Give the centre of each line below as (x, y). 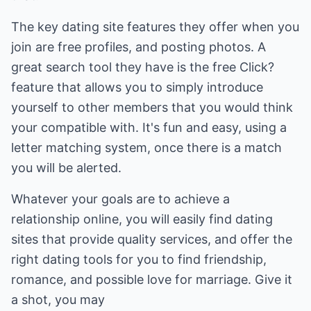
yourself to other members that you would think (152, 107)
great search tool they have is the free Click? (143, 67)
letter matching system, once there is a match (146, 148)
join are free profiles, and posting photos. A (138, 47)
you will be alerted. (66, 168)
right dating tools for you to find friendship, (139, 259)
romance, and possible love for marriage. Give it (152, 279)
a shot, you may (58, 300)
